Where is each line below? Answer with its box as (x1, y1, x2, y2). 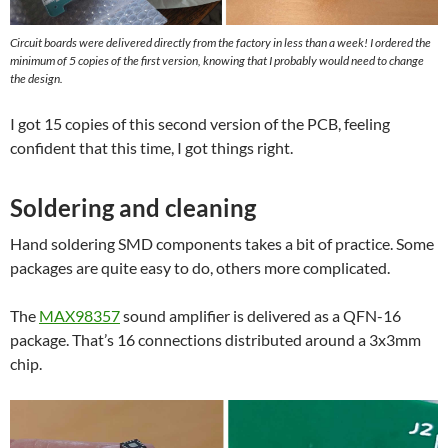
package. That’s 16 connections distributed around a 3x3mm (10, 330, 421, 350)
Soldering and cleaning (10, 193, 256, 223)
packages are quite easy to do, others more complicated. (10, 258, 390, 278)
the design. (10, 71, 63, 87)
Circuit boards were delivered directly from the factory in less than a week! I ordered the (10, 35, 431, 51)
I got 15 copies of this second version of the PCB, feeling (10, 114, 390, 134)
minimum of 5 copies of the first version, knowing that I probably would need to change (10, 53, 424, 69)
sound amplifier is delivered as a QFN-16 (120, 306, 401, 326)
